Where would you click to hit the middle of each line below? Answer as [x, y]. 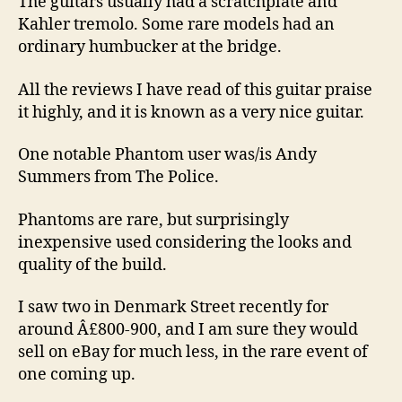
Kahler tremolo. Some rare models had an [176, 25]
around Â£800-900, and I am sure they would [188, 330]
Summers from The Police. [118, 177]
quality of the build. [92, 265]
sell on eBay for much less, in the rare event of [193, 352]
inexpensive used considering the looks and [185, 242]
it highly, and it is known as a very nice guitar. [191, 112]
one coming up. [77, 375]
